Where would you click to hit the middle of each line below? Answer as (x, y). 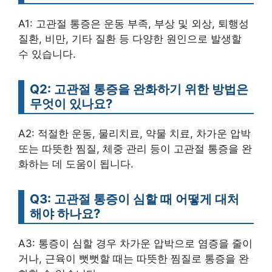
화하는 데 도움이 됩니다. (76, 164)
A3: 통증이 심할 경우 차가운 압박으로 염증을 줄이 (135, 243)
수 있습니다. (47, 54)
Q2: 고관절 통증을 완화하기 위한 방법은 (139, 89)
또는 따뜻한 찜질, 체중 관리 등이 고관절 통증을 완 (135, 149)
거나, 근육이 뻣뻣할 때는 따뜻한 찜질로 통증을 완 (134, 259)
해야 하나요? (65, 213)
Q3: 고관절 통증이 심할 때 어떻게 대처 (134, 199)
